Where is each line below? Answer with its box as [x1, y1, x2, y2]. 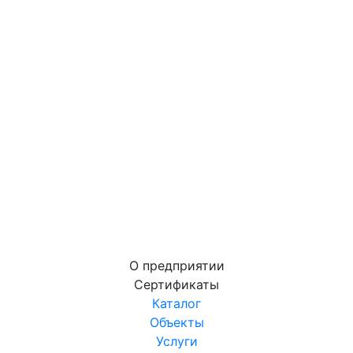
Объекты [149, 314, 204, 331]
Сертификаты [134, 277, 219, 293]
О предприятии [128, 258, 225, 274]
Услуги [155, 333, 198, 350]
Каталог [152, 295, 201, 312]
